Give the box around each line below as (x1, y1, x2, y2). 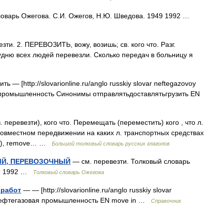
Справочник (151, 198, 181, 204)
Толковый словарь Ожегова (33, 169, 104, 175)
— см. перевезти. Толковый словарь (71, 157, 190, 165)
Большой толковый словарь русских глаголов (52, 141, 170, 147)
